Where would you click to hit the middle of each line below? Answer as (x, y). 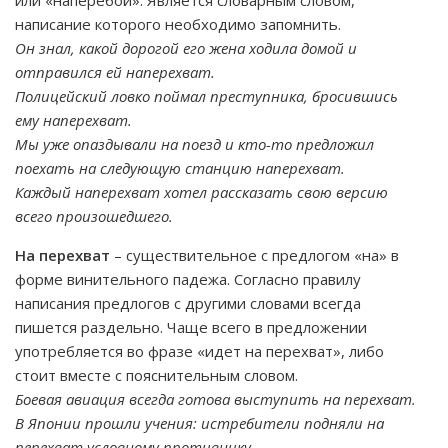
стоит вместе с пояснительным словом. (156, 375)
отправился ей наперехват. (115, 72)
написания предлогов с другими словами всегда (188, 303)
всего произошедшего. (94, 216)
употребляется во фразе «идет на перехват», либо (199, 351)
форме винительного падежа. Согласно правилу (188, 279)
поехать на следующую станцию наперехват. (180, 168)
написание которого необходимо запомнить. (178, 24)
